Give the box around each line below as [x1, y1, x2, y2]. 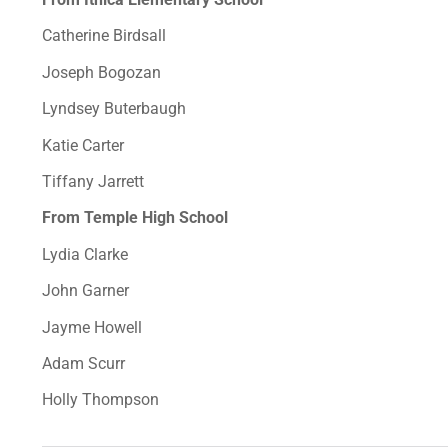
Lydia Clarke [42, 244, 128, 264]
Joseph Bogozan [42, 62, 161, 82]
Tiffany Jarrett [42, 171, 144, 191]
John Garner [42, 281, 129, 301]
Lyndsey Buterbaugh [42, 99, 186, 119]
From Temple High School [42, 208, 228, 228]
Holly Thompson [42, 390, 159, 410]
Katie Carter [42, 135, 124, 155]
